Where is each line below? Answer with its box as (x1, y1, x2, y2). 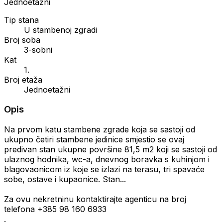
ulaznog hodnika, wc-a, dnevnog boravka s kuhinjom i (4, 154, 210, 165)
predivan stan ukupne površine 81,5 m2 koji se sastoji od (4, 144, 217, 155)
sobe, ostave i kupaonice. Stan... (4, 174, 126, 185)
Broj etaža (4, 74, 42, 85)
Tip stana (4, 14, 39, 25)
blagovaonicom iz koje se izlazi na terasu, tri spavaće (4, 164, 205, 175)
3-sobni (24, 44, 52, 55)
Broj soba (4, 34, 40, 45)
